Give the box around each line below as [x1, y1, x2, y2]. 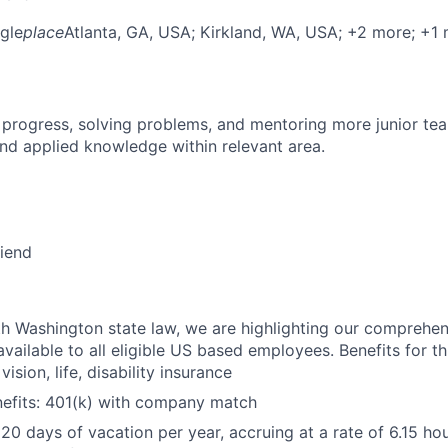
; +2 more [338, 21, 411, 42]
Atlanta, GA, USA [64, 21, 191, 42]
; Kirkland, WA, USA [191, 21, 338, 42]
